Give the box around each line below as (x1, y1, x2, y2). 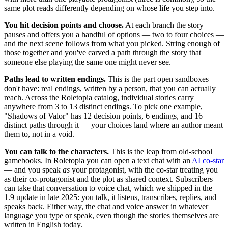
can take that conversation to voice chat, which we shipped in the (4, 184, 212, 193)
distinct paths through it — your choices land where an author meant (4, 121, 223, 130)
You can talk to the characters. (4, 147, 109, 156)
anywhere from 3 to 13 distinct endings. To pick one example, (4, 102, 203, 111)
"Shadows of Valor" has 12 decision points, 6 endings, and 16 (4, 111, 203, 121)
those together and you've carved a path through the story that (4, 48, 201, 58)
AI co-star (192, 156, 224, 165)
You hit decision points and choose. (4, 21, 124, 30)
